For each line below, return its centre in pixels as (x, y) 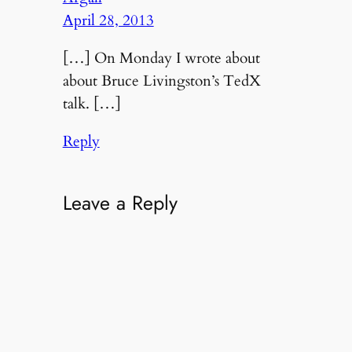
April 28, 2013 (108, 21)
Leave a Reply (120, 202)
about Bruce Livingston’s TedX (161, 81)
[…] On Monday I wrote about (161, 59)
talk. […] (92, 104)
